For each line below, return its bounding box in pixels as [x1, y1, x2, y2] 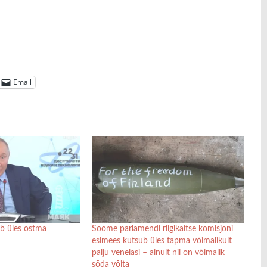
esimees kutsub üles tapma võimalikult [91, 236, 232, 245]
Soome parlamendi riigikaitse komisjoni [91, 224, 233, 233]
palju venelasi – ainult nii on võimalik [91, 248, 225, 257]
